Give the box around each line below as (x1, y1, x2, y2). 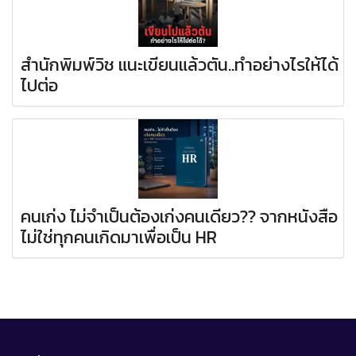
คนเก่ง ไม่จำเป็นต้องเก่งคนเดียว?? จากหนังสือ (21, 203, 338, 230)
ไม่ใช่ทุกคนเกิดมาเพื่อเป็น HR (21, 223, 217, 250)
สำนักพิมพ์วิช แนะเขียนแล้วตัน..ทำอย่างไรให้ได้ (21, 51, 339, 78)
